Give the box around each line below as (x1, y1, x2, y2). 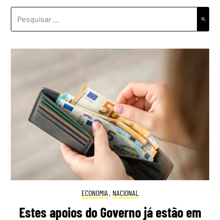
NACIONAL (112, 188, 139, 198)
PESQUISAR (10, 7, 50, 17)
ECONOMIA (81, 188, 108, 198)
